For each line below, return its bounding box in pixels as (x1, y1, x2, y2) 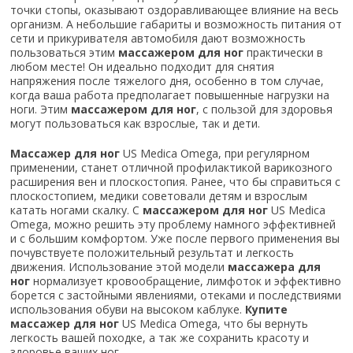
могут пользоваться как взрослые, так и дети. (10, 116, 261, 132)
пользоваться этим (10, 45, 119, 61)
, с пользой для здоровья (196, 102, 333, 117)
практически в (243, 45, 324, 61)
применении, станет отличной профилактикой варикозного (10, 160, 333, 176)
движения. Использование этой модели (10, 259, 229, 275)
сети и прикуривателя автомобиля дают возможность (10, 31, 307, 46)
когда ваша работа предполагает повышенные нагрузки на (10, 87, 330, 103)
